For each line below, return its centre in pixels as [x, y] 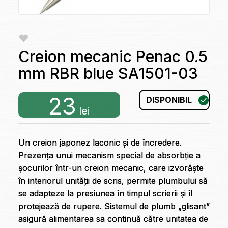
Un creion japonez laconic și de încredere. [100, 143]
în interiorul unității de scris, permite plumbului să [113, 181]
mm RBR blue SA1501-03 [108, 74]
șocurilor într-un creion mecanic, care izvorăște [111, 168]
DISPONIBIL [169, 100]
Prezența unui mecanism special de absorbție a [109, 155]
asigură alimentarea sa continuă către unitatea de [113, 219]
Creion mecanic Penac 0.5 [113, 57]
